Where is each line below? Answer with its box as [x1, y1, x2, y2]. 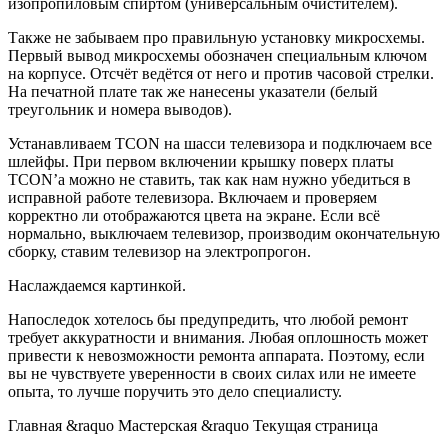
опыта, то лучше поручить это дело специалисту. [8, 383, 342, 400]
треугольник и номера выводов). [8, 101, 232, 118]
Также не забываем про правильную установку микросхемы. [8, 29, 425, 46]
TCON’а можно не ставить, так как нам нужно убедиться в [8, 171, 411, 188]
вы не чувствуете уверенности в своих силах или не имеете [8, 365, 416, 382]
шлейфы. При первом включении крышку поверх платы [8, 153, 394, 170]
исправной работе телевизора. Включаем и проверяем [8, 189, 377, 206]
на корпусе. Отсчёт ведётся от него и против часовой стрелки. [8, 65, 434, 82]
